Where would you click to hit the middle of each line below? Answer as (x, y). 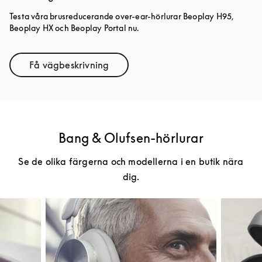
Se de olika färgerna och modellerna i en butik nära (131, 161)
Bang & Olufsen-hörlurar (131, 138)
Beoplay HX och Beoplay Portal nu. (74, 27)
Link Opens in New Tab (118, 69)
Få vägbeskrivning (69, 65)
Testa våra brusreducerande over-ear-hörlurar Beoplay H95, (122, 16)
